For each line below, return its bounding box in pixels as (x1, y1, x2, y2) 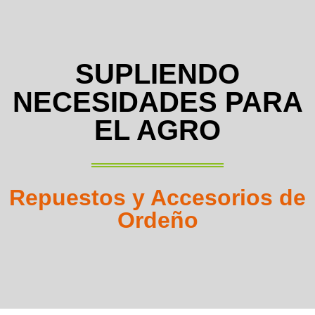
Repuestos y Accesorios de (9, 185, 306, 210)
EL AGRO (94, 115, 221, 146)
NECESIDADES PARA (12, 86, 303, 117)
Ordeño (117, 207, 198, 233)
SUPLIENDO (75, 58, 240, 89)
